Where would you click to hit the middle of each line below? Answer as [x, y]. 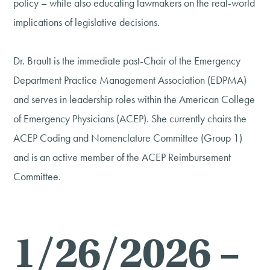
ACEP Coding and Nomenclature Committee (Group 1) [128, 137]
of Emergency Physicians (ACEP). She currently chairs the [130, 118]
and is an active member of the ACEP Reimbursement [122, 157]
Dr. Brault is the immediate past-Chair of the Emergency [127, 60]
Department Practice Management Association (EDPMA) [130, 80]
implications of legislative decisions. [87, 22]
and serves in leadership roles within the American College [134, 99]
